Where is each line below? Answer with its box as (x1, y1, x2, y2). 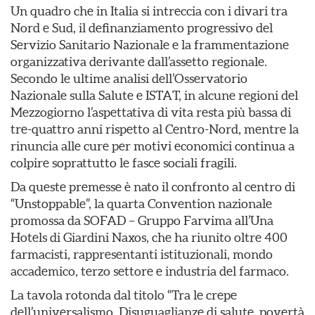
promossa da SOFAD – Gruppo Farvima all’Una (11, 213, 274, 228)
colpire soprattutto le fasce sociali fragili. (11, 155, 237, 170)
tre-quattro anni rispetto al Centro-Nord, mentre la (11, 122, 299, 136)
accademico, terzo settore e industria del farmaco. (11, 264, 289, 278)
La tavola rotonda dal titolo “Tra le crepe (11, 288, 237, 302)
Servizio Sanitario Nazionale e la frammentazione (11, 37, 289, 52)
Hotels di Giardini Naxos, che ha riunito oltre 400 (11, 230, 288, 245)
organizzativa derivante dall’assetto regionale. (11, 54, 267, 69)
